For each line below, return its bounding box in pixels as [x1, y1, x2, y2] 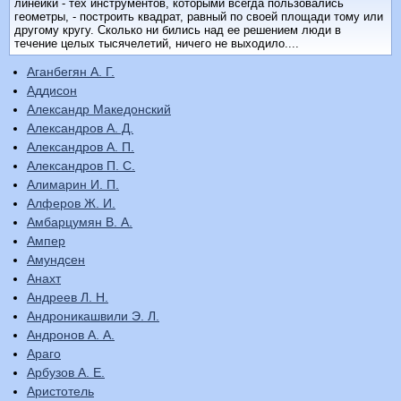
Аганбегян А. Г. [27, 64, 115, 80]
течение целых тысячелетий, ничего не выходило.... [14, 37, 299, 51]
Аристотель [27, 384, 94, 399]
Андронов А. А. [27, 328, 115, 343]
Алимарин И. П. [27, 177, 119, 192]
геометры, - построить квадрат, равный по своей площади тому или [14, 10, 383, 24]
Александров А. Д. [27, 121, 133, 136]
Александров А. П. [27, 140, 134, 155]
